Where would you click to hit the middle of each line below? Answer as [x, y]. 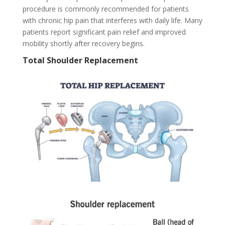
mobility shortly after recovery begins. [83, 43]
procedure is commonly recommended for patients [105, 9]
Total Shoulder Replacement [80, 60]
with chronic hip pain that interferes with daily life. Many [112, 20]
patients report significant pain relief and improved [104, 32]
